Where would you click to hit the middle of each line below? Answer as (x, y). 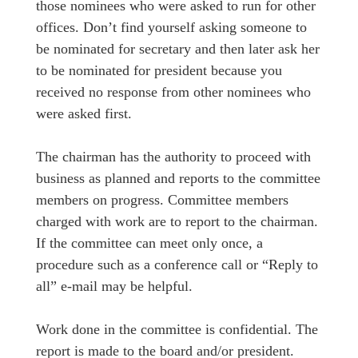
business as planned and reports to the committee (178, 178)
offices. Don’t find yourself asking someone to (171, 27)
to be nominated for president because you (159, 70)
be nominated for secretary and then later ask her (178, 48)
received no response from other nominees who (173, 91)
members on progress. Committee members (162, 199)
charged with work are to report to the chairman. (177, 221)
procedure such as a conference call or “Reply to (177, 264)
